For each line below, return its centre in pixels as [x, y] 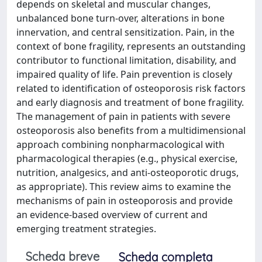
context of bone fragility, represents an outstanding [131, 46]
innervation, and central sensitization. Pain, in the [125, 32]
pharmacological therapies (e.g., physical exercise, [127, 159]
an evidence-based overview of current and [112, 215]
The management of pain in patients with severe [123, 117]
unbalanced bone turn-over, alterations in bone [120, 18]
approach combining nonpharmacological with [120, 145]
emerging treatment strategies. [86, 229]
